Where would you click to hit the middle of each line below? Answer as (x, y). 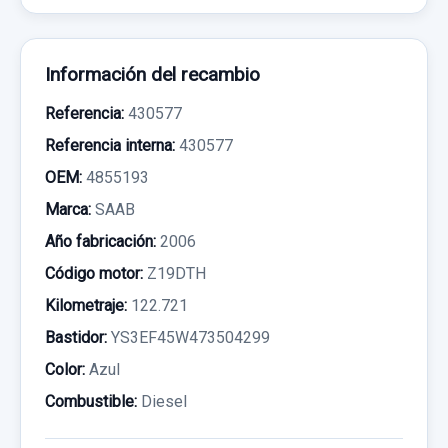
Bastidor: (76, 337)
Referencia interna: (110, 145)
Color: (65, 369)
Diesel (162, 401)
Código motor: (94, 273)
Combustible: (91, 401)
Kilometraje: (86, 305)
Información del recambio (152, 74)
